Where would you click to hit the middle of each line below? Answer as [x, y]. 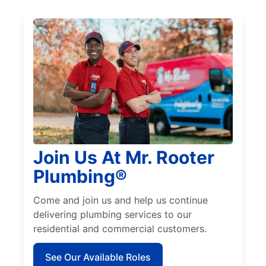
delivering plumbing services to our [113, 214]
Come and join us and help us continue [121, 200]
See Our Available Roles [98, 257]
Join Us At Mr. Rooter [124, 157]
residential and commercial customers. [120, 228]
